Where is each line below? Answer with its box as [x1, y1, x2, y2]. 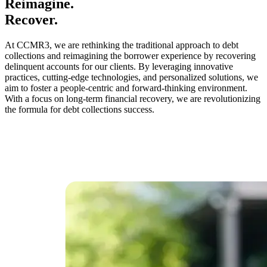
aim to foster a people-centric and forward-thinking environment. [5, 82, 247, 93]
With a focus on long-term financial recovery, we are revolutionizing [5, 93, 260, 104]
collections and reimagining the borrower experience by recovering [5, 50, 256, 61]
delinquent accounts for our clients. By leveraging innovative [5, 61, 233, 72]
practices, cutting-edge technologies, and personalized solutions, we [5, 72, 258, 82]
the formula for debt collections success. [5, 104, 154, 114]
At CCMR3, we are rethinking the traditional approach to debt [5, 39, 238, 50]
